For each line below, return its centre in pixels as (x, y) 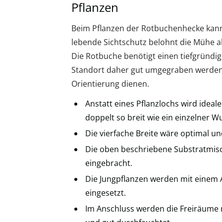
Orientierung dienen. (110, 84)
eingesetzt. (106, 193)
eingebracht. (109, 163)
